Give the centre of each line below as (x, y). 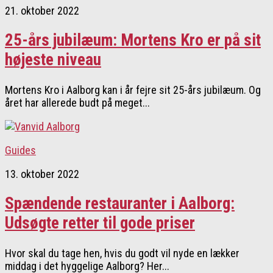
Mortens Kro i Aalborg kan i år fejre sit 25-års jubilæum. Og (133, 90)
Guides (20, 150)
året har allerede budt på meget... (77, 102)
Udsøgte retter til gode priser (100, 223)
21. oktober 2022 (42, 10)
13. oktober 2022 (42, 174)
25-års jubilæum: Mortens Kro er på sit (133, 41)
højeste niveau (53, 60)
